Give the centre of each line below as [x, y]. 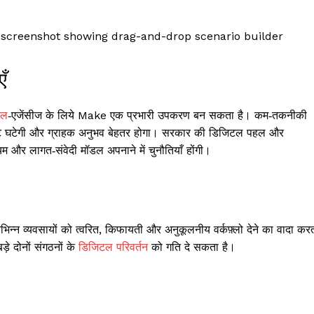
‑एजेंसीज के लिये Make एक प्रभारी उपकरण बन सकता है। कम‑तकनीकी [157, 116]
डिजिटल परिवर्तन [113, 247]
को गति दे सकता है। [192, 247]
